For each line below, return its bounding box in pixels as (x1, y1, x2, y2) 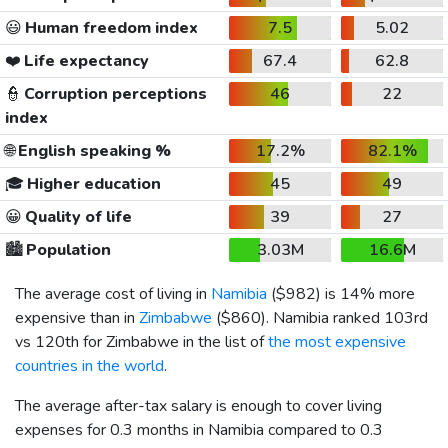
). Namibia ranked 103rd (261, 306, 428, 329)
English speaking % (14, 139, 171, 162)
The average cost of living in (15, 282, 211, 305)
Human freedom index (21, 16, 198, 39)
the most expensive (268, 330, 406, 353)
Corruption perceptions (20, 82, 207, 105)
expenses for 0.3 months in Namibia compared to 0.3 (15, 418, 383, 441)
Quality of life (21, 205, 132, 228)
